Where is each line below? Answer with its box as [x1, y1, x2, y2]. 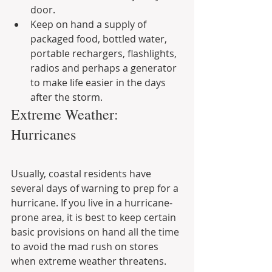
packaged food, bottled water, [30, 32, 169, 46]
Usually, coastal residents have [11, 167, 154, 181]
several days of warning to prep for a [11, 182, 181, 195]
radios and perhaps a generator [30, 61, 179, 75]
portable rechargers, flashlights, [30, 47, 179, 61]
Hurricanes [11, 124, 76, 144]
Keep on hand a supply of [30, 18, 149, 32]
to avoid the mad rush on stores [11, 240, 161, 254]
